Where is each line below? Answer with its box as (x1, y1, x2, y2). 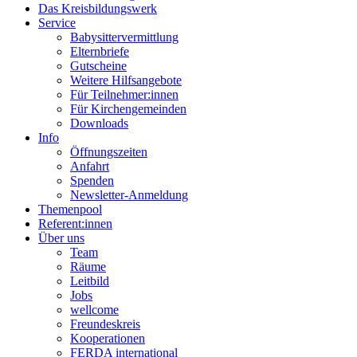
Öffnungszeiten (70, 145, 147, 159)
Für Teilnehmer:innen (70, 88, 178, 101)
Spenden (70, 174, 114, 187)
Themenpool (38, 202, 102, 216)
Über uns (38, 231, 84, 245)
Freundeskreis (70, 317, 140, 331)
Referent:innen (38, 217, 112, 230)
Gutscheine (70, 59, 127, 73)
